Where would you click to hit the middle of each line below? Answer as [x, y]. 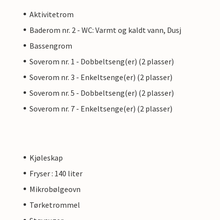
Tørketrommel [55, 205]
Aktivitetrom [52, 14]
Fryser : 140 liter [56, 173]
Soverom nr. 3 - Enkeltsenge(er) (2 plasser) [101, 77]
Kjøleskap [46, 157]
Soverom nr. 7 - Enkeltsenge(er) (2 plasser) [101, 108]
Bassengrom [51, 45]
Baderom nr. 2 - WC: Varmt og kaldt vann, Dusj [105, 30]
